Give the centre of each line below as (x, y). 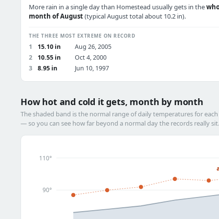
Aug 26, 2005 (93, 47)
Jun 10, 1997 (92, 68)
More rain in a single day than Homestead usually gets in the (118, 7)
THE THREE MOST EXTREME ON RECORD (82, 36)
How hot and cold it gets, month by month (112, 102)
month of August (56, 16)
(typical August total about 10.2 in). (134, 16)
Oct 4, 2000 (91, 57)
